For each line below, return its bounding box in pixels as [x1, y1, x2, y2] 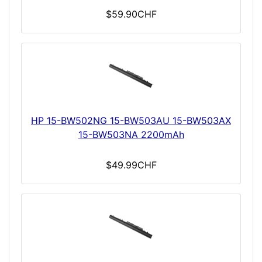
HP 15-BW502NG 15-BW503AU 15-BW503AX [31, 115, 231, 127]
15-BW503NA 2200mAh [78, 129, 184, 141]
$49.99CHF [105, 159, 157, 171]
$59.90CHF [105, 8, 157, 20]
